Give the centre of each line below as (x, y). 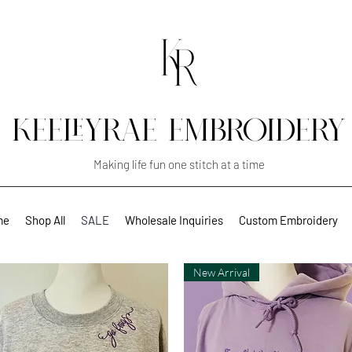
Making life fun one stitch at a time (179, 164)
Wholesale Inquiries (174, 220)
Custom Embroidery (288, 220)
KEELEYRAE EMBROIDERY (178, 132)
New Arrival (222, 272)
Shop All (45, 220)
